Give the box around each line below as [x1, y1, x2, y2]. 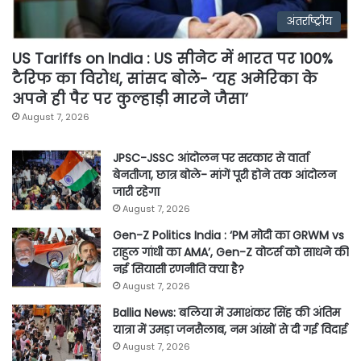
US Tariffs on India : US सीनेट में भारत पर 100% [12, 48, 333, 69]
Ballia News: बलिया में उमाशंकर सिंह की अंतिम [113, 305, 340, 322]
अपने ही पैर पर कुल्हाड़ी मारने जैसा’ [12, 89, 248, 110]
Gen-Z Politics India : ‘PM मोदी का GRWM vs [113, 227, 344, 244]
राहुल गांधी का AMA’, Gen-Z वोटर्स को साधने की [113, 244, 349, 261]
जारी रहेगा [113, 184, 160, 201]
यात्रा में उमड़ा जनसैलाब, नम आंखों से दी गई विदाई [113, 322, 347, 338]
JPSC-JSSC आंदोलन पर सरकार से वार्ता [113, 150, 309, 167]
